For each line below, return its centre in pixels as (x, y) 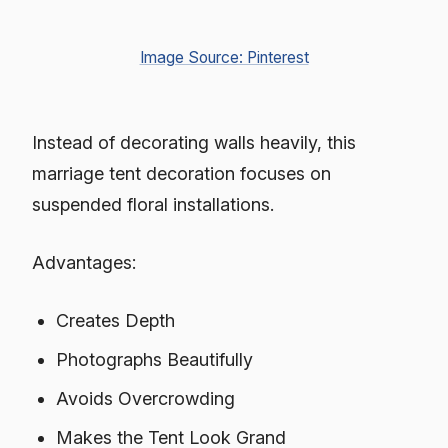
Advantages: (84, 263)
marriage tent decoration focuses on (181, 174)
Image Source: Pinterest (224, 57)
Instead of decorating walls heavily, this (194, 143)
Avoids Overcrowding (146, 399)
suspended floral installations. (153, 205)
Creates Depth (116, 321)
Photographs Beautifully (155, 360)
